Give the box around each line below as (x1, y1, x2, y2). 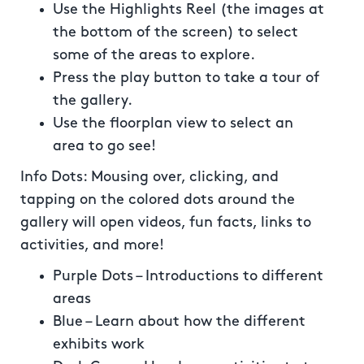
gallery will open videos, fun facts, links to (20, 215, 311, 229)
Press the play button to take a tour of (53, 71, 319, 84)
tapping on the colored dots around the (20, 193, 295, 206)
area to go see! (53, 139, 156, 153)
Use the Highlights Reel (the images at (53, 2, 324, 16)
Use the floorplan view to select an (53, 116, 293, 130)
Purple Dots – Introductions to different (53, 269, 323, 283)
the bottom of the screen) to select (53, 25, 298, 39)
